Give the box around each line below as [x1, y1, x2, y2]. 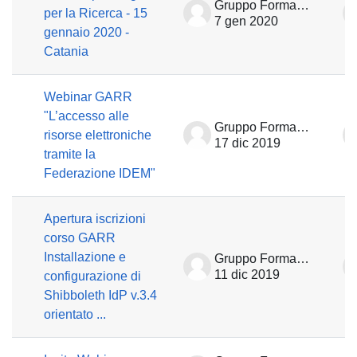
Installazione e [44, 250, 126, 264]
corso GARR [44, 231, 116, 245]
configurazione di [44, 269, 141, 283]
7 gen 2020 [214, 14, 278, 28]
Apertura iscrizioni [44, 212, 146, 226]
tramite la [44, 147, 96, 161]
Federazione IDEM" [44, 167, 155, 180]
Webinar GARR [44, 90, 132, 104]
